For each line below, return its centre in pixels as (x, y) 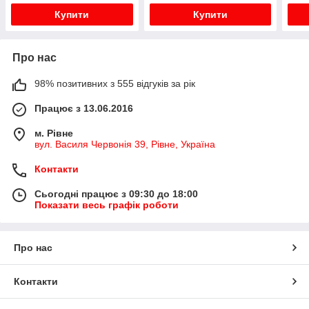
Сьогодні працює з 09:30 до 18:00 (116, 193)
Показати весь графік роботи (107, 205)
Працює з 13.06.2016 (84, 108)
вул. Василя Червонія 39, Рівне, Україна (125, 144)
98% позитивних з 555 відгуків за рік (115, 83)
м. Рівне (54, 133)
